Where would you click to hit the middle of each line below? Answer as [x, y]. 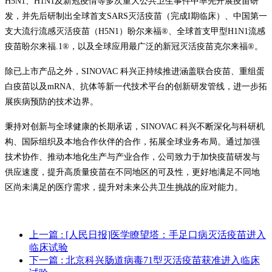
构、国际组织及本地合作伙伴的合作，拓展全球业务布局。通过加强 [132, 141]
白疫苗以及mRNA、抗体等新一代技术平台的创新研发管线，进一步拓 [136, 86]
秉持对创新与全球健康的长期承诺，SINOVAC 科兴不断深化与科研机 [135, 126]
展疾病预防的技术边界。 [52, 101]
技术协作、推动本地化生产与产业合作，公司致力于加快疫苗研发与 [132, 157]
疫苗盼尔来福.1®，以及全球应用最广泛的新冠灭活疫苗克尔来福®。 [134, 46]
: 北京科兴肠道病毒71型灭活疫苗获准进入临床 [160, 260]
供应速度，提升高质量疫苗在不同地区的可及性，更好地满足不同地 [132, 172]
